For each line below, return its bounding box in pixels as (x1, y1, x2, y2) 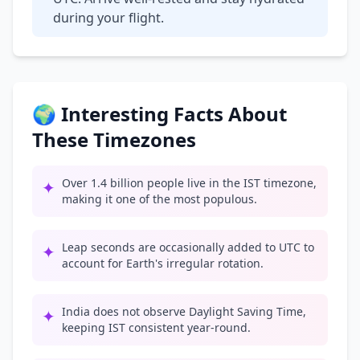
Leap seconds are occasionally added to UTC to (62, 239, 314, 255)
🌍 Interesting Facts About (32, 100, 287, 127)
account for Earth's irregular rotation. (62, 256, 264, 271)
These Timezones (32, 126, 196, 153)
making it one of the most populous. (62, 191, 257, 207)
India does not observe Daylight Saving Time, (62, 304, 306, 319)
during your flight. (53, 9, 164, 27)
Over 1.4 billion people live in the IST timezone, (62, 175, 317, 190)
